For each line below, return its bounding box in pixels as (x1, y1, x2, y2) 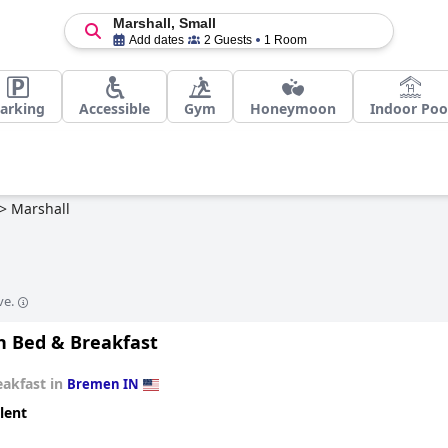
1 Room (263, 33, 307, 47)
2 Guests (203, 33, 252, 47)
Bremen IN (67, 375, 139, 393)
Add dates (128, 33, 184, 47)
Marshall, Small (112, 15, 216, 31)
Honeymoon (250, 99, 336, 118)
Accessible (79, 99, 150, 118)
